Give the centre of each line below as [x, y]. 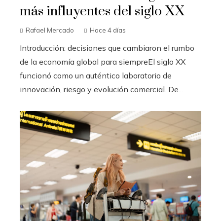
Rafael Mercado [50, 30]
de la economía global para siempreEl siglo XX [103, 61]
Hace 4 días [108, 30]
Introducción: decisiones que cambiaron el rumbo [107, 48]
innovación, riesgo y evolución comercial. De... [101, 89]
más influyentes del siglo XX [102, 11]
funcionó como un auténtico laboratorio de [96, 75]
